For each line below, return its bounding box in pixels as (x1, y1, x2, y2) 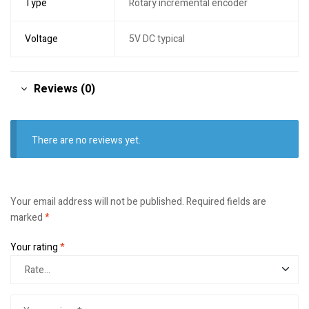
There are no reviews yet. (32, 133, 141, 148)
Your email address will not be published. (10, 194, 184, 209)
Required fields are (186, 194, 266, 209)
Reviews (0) (34, 80, 95, 97)
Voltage (24, 32, 58, 46)
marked (10, 210, 45, 225)
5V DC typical (128, 32, 185, 46)
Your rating (10, 239, 60, 255)
